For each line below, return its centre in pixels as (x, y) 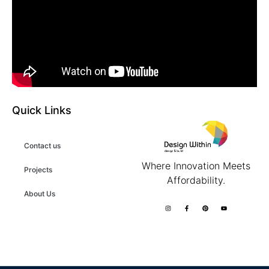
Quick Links (42, 110)
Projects (38, 169)
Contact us (42, 145)
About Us (40, 193)
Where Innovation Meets (196, 165)
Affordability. (196, 180)
